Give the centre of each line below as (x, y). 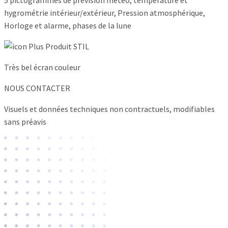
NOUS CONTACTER (37, 88)
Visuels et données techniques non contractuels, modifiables (109, 109)
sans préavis (25, 121)
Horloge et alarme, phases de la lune (68, 25)
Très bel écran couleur (42, 67)
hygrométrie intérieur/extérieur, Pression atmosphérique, (105, 12)
